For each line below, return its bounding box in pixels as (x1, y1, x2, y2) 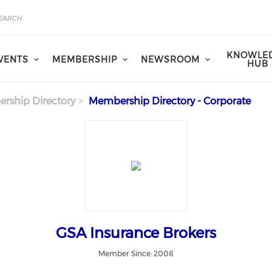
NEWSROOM (141, 53, 200, 65)
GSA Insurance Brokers (55, 224, 216, 242)
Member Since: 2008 (98, 249, 174, 258)
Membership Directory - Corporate (86, 95, 251, 107)
